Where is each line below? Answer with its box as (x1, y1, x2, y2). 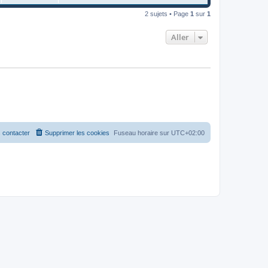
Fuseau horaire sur (114, 129, 171, 136)
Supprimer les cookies (45, 129, 109, 136)
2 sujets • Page (145, 10, 190, 18)
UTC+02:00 (171, 129, 205, 136)
